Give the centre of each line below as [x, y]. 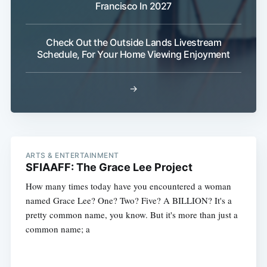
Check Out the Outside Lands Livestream [133, 43]
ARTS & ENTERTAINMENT [72, 156]
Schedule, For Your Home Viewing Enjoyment [133, 55]
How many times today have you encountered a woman [128, 186]
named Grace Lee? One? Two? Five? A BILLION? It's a [128, 201]
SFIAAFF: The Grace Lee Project [109, 167]
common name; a [58, 229]
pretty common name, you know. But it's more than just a [131, 215]
